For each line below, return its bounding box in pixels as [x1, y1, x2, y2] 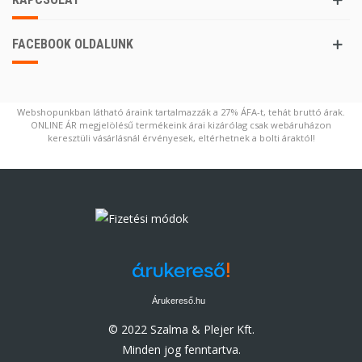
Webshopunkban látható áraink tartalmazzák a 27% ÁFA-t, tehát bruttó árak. [17, 105, 345, 118]
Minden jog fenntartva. [121, 341, 241, 357]
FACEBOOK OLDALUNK [12, 36, 133, 52]
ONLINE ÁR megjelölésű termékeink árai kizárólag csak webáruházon [31, 118, 331, 131]
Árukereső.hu [151, 295, 205, 305]
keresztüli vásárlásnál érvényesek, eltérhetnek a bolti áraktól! [47, 131, 315, 144]
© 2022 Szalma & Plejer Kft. [107, 321, 255, 337]
